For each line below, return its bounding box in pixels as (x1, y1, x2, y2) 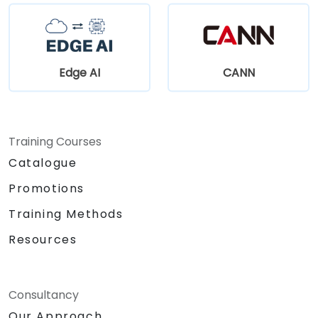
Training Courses (9, 133, 102, 150)
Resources (9, 231, 77, 248)
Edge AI (59, 64, 100, 81)
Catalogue (9, 154, 77, 171)
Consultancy (9, 286, 79, 303)
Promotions (9, 180, 84, 197)
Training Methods (9, 205, 124, 222)
